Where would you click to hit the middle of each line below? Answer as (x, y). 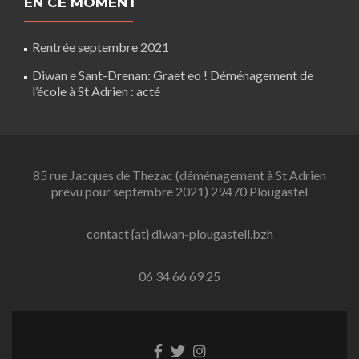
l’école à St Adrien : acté (96, 91)
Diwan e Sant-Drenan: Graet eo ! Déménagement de (173, 75)
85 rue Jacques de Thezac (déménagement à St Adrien (179, 175)
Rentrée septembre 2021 (101, 46)
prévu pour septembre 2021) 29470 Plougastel (179, 191)
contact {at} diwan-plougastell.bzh (179, 233)
